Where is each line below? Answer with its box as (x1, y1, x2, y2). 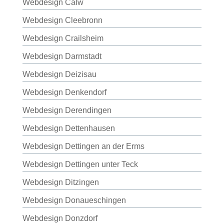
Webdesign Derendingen (22, 106, 111, 114)
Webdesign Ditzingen (22, 178, 99, 186)
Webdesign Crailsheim (22, 34, 103, 42)
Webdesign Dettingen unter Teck (22, 160, 138, 168)
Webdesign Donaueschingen (22, 196, 126, 204)
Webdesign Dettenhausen (22, 124, 115, 132)
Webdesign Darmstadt (22, 52, 101, 60)
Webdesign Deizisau (22, 70, 96, 78)
